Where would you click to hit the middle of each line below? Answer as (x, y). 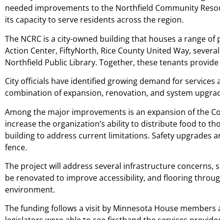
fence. (16, 147)
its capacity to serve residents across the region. (94, 20)
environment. (30, 189)
